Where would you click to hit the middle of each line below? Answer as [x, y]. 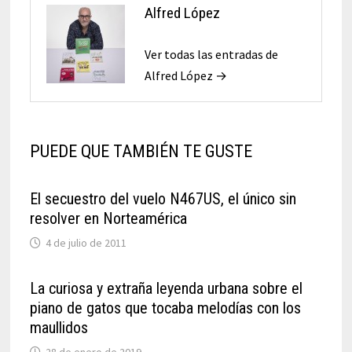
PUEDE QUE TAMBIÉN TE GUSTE [141, 151]
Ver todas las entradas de [211, 54]
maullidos [59, 327]
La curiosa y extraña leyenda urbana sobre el [166, 288]
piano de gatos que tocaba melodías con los [165, 308]
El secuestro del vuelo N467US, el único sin [163, 198]
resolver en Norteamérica [108, 218]
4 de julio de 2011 [86, 242]
